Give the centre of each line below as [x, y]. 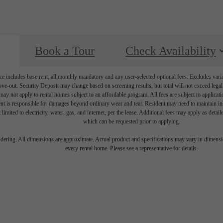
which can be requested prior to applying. [131, 121]
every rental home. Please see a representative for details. [131, 148]
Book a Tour [65, 51]
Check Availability [171, 51]
